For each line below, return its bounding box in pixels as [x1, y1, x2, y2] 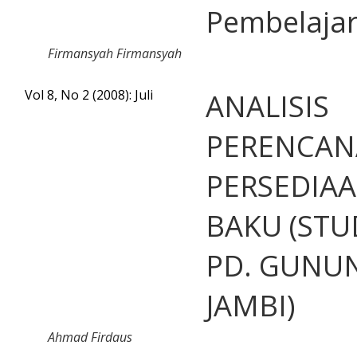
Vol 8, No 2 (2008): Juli [25, 85, 153, 104]
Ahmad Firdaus [48, 328, 132, 346]
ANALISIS [206, 85, 329, 126]
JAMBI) [206, 284, 296, 325]
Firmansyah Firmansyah [48, 44, 182, 62]
